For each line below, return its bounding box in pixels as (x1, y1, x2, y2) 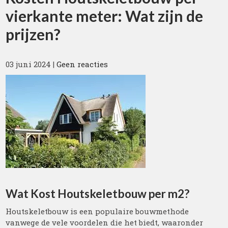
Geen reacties (56, 59, 108, 69)
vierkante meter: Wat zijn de (6, 7, 204, 25)
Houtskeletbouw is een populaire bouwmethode (6, 206, 189, 216)
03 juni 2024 (6, 59, 51, 69)
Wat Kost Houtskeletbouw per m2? (6, 187, 190, 201)
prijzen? (6, 25, 61, 43)
